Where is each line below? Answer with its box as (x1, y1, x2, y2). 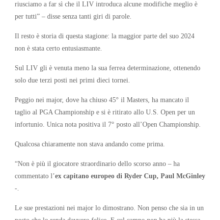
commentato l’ (15, 171, 55, 180)
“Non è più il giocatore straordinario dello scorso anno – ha (15, 159, 180, 167)
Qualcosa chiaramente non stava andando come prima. (15, 139, 165, 148)
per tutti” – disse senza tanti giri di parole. (15, 12, 132, 20)
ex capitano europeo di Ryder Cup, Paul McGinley (55, 171, 205, 180)
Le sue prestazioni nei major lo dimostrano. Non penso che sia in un (15, 203, 204, 212)
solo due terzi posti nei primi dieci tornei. (15, 76, 130, 84)
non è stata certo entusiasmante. (15, 44, 102, 52)
